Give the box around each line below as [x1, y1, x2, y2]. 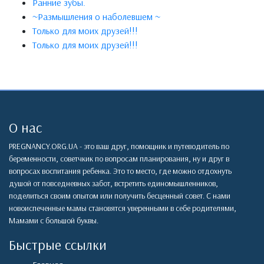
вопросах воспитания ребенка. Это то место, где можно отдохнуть [9, 166, 232, 177]
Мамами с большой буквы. [9, 215, 98, 226]
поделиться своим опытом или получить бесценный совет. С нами [9, 190, 230, 202]
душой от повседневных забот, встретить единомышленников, [9, 178, 218, 189]
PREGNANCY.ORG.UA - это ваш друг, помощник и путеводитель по [9, 141, 229, 152]
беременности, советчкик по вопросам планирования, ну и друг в [9, 153, 229, 164]
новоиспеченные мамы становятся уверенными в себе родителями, [9, 203, 236, 214]
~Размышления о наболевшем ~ [32, 11, 160, 23]
